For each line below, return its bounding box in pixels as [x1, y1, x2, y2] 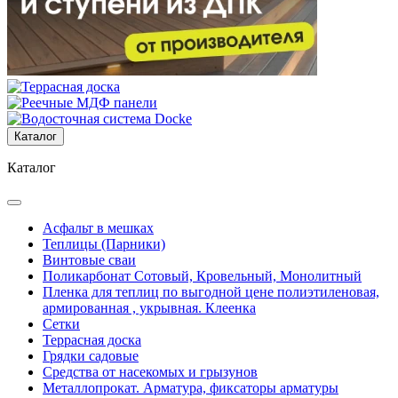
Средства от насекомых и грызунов [43, 364, 258, 379]
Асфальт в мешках [43, 220, 154, 235]
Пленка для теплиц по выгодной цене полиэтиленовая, [43, 284, 379, 299]
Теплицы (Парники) [43, 236, 165, 251]
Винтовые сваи [43, 252, 136, 267]
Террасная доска [43, 332, 141, 347]
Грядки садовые [43, 348, 139, 363]
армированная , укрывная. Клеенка [43, 300, 256, 315]
